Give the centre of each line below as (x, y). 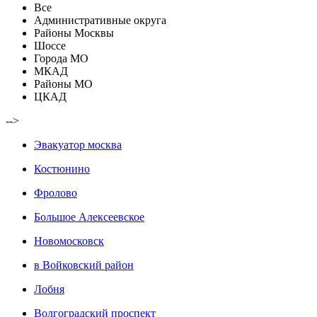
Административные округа (100, 21)
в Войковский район (84, 265)
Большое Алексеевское (89, 217)
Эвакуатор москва (78, 145)
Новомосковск (69, 241)
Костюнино (62, 169)
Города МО (61, 59)
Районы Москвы (74, 33)
